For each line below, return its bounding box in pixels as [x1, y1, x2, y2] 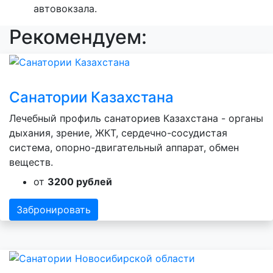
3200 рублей [48, 175, 112, 188]
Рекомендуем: [9, 25, 147, 49]
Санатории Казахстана [9, 88, 174, 107]
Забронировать [16, 204, 91, 216]
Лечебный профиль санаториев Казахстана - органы [9, 112, 263, 125]
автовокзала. [34, 2, 97, 15]
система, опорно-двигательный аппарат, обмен [9, 141, 239, 154]
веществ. [9, 156, 53, 169]
